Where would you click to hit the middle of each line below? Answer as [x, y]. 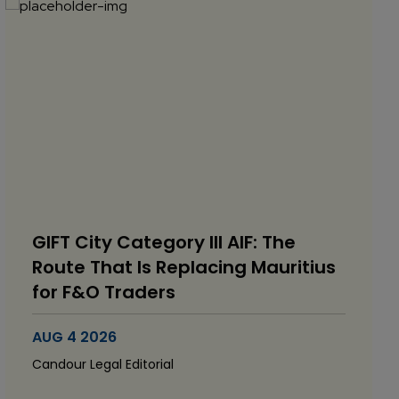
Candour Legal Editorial [103, 364]
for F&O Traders [104, 292]
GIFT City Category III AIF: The [164, 242]
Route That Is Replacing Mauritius [184, 267]
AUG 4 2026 [74, 337]
